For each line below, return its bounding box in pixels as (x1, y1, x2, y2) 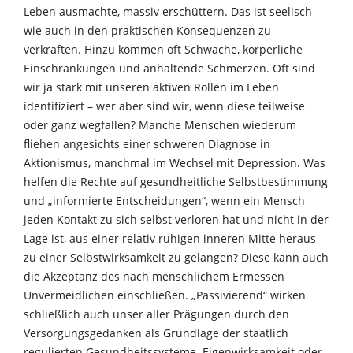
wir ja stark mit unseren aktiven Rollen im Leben (24, 79, 279, 95)
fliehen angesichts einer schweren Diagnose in (24, 136, 270, 151)
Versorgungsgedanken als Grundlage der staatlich (24, 325, 288, 340)
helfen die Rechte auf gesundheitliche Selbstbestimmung (24, 173, 328, 189)
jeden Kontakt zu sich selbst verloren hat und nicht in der (24, 211, 329, 227)
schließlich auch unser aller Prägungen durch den (24, 306, 289, 321)
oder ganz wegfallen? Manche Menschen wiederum (24, 117, 296, 132)
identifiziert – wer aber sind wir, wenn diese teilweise (24, 98, 305, 113)
